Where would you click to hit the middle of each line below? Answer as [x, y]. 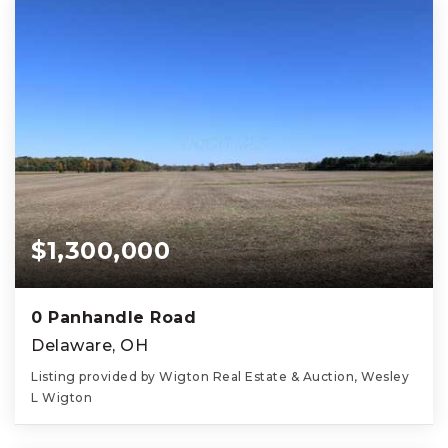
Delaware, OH [89, 346]
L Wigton [61, 398]
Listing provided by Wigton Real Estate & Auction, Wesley [220, 377]
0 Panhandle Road [113, 318]
